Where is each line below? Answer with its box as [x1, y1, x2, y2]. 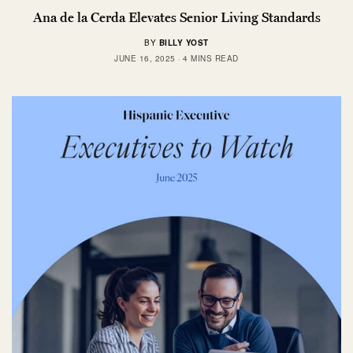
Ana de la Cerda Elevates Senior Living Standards [32, 9, 321, 26]
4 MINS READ [183, 53, 239, 65]
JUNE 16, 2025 [114, 53, 176, 65]
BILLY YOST [158, 37, 209, 49]
